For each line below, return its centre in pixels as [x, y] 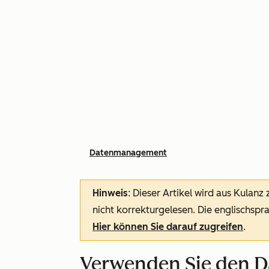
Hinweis [110, 193]
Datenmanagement [128, 153]
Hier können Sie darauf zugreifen [168, 227]
